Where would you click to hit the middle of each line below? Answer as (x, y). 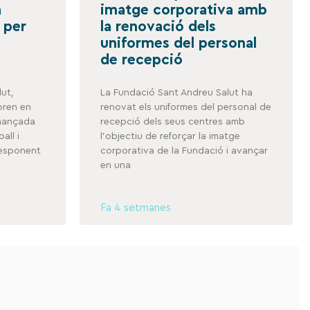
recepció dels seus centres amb (172, 121)
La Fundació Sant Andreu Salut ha (176, 92)
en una (115, 165)
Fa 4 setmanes (135, 208)
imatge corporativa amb (183, 10)
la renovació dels (158, 26)
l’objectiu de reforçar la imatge (170, 136)
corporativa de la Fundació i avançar (184, 151)
